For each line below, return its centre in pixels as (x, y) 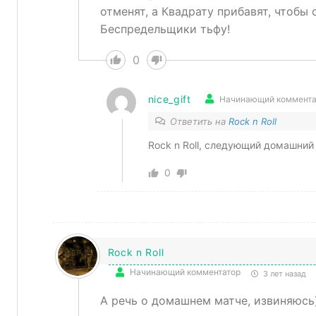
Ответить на (199, 121)
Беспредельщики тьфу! (165, 29)
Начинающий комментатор (185, 272)
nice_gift (169, 99)
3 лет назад (283, 274)
